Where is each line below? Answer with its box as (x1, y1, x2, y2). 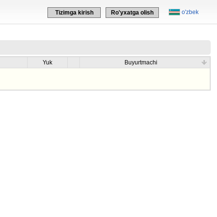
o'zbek (182, 9, 199, 15)
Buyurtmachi (124, 59, 157, 66)
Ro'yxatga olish (111, 9, 154, 16)
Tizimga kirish (55, 9, 93, 16)
